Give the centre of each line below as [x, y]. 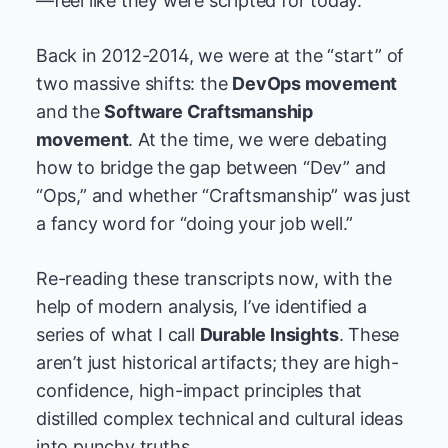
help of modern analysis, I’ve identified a [201, 306]
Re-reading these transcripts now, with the [214, 278]
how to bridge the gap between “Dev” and [211, 167]
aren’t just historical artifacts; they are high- [217, 362]
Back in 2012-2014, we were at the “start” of [220, 55]
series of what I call [118, 334]
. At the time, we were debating [258, 139]
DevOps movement [315, 83]
